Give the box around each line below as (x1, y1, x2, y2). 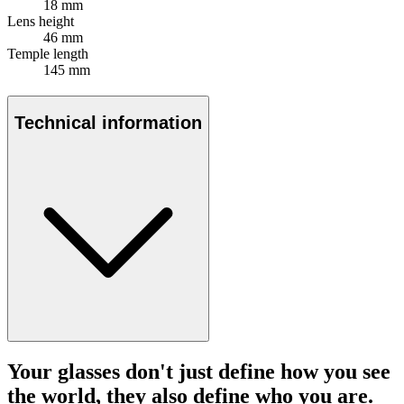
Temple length (7, 46, 88, 62)
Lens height (7, 14, 74, 30)
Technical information (14, 113, 202, 133)
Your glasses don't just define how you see (7, 359, 390, 383)
